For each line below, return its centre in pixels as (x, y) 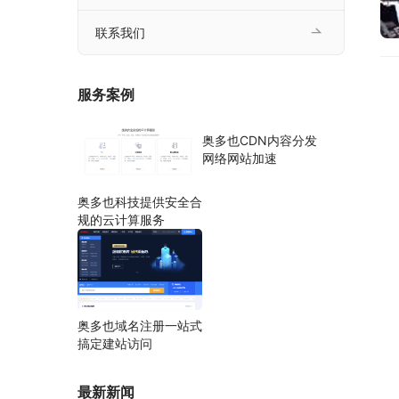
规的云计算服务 (121, 220)
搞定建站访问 (115, 343)
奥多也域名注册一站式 (140, 325)
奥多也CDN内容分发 (260, 141)
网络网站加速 (240, 159)
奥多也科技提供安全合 (140, 202)
